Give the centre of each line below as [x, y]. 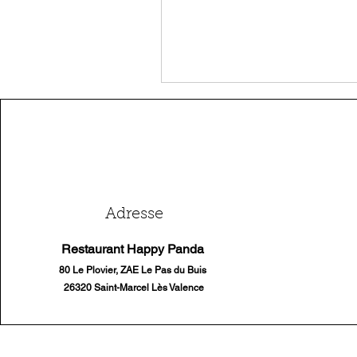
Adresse [134, 214]
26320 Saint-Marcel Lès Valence [134, 288]
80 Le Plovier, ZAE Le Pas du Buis [134, 270]
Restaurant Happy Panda [134, 249]
